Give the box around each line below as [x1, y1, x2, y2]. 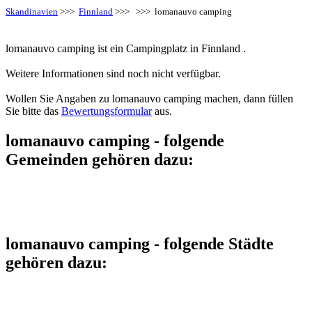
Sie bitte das [6, 104, 61, 117]
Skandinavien [6, 6, 58, 17]
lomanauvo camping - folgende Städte [6, 234, 274, 253]
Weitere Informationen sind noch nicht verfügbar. [6, 67, 221, 79]
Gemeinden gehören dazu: [6, 150, 194, 169]
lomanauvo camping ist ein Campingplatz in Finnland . [6, 42, 246, 54]
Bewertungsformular [61, 104, 152, 117]
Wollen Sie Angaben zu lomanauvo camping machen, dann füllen [6, 92, 293, 104]
